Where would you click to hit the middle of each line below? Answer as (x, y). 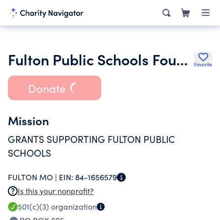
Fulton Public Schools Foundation (182, 59)
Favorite (203, 64)
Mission (28, 120)
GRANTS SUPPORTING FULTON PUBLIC (91, 139)
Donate (47, 88)
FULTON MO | (33, 177)
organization (73, 206)
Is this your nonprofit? (56, 191)
